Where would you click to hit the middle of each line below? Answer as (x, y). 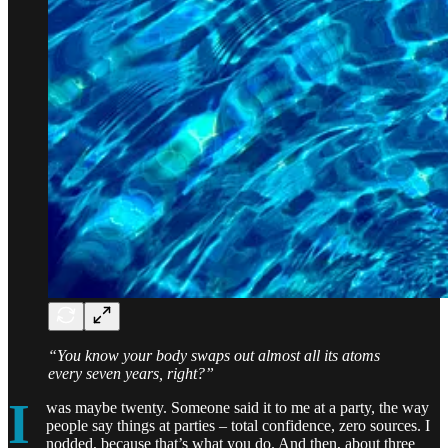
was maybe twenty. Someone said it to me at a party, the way (237, 407)
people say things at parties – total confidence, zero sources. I (238, 425)
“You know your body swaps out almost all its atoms (214, 355)
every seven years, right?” (131, 373)
